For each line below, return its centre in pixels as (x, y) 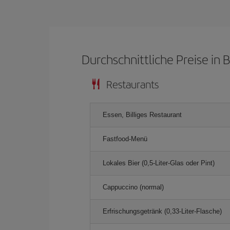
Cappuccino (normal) (133, 187)
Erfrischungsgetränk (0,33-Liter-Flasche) (162, 211)
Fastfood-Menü (125, 139)
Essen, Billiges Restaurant (142, 114)
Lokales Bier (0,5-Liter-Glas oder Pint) (159, 163)
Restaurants (132, 84)
